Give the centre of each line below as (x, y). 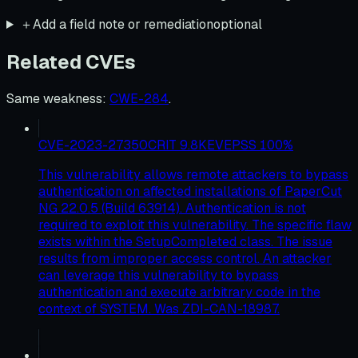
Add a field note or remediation (123, 24)
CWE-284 (139, 98)
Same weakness (54, 98)
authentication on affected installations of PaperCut (190, 191)
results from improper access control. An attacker (185, 258)
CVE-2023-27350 (93, 145)
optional (237, 24)
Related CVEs (71, 62)
